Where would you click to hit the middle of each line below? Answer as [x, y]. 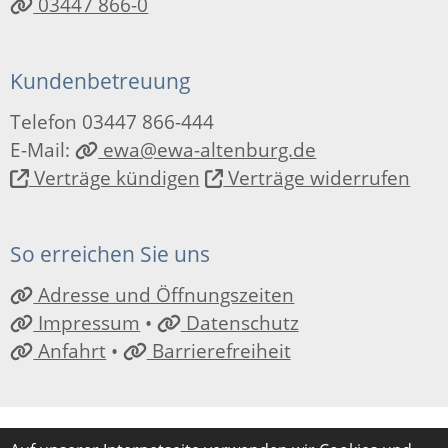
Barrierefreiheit [218, 351]
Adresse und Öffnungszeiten [164, 295]
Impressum [87, 323]
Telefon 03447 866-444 [112, 122]
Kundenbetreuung [100, 81]
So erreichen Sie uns [110, 254]
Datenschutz [239, 323]
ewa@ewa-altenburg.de [207, 150]
